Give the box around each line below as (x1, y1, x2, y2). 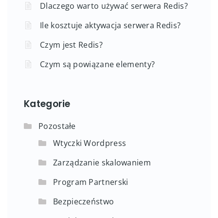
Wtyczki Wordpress (53, 137, 127, 148)
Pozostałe (38, 120, 76, 131)
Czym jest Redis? (40, 39, 103, 50)
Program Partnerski (53, 176, 128, 187)
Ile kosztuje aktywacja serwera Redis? (40, 19, 181, 31)
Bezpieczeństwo (53, 196, 114, 207)
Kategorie (24, 97, 71, 110)
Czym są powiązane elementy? (40, 58, 155, 70)
